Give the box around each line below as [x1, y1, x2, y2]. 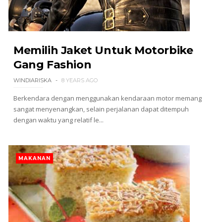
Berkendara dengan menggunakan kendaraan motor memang [13, 94, 202, 103]
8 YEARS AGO [61, 77, 98, 84]
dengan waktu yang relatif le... [13, 115, 104, 124]
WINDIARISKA [13, 77, 52, 84]
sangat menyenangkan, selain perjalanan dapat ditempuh [13, 105, 189, 113]
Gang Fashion [13, 58, 92, 71]
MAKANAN [18, 155, 51, 162]
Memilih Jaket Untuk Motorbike [13, 44, 193, 57]
